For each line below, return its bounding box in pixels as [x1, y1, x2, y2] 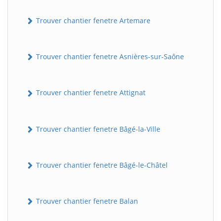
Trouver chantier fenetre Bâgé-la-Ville [34, 124, 160, 134]
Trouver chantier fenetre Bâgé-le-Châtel [34, 160, 168, 170]
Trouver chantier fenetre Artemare [34, 15, 150, 25]
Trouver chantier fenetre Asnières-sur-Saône [34, 52, 184, 62]
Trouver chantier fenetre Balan [34, 196, 138, 206]
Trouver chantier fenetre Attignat [34, 88, 146, 98]
